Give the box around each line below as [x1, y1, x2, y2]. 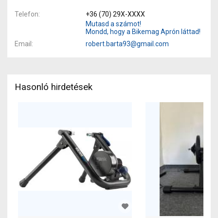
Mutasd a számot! [85, 19, 141, 28]
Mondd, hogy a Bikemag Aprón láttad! [85, 27, 200, 36]
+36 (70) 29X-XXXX [85, 10, 145, 18]
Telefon [15, 10, 38, 18]
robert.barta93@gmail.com [85, 39, 169, 48]
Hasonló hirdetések [15, 81, 92, 92]
